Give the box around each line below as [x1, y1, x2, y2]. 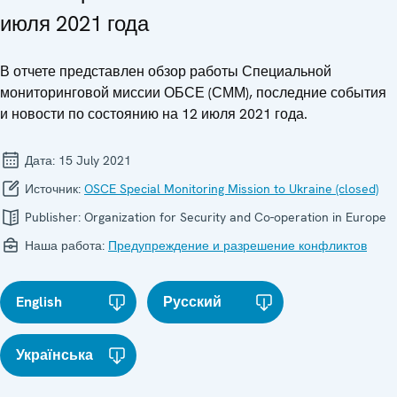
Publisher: [21, 208, 84, 225]
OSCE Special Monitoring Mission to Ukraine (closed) [84, 180, 378, 197]
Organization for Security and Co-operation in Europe [84, 208, 386, 225]
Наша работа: [21, 237, 108, 253]
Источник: [21, 180, 84, 197]
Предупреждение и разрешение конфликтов [108, 237, 367, 253]
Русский [163, 292, 222, 311]
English [16, 292, 62, 311]
